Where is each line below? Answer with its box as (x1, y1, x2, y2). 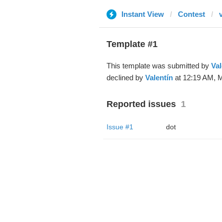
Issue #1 (106, 123, 133, 131)
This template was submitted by (106, 61, 211, 70)
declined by (106, 73, 145, 82)
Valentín (145, 73, 173, 82)
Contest (177, 10, 205, 18)
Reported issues (106, 99, 176, 109)
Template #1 (106, 39, 158, 49)
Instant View (121, 10, 164, 18)
